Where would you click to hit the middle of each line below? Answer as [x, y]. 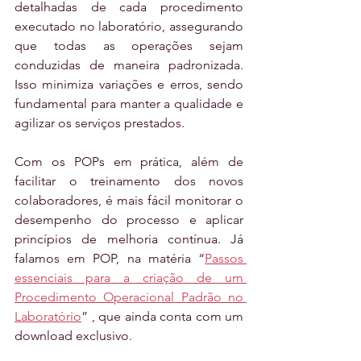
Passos [224, 259]
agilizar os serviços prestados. [100, 123]
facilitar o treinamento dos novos [129, 181]
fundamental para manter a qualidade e [129, 104]
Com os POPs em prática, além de [129, 162]
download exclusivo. [73, 336]
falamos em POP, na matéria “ [110, 259]
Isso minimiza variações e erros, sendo [129, 85]
